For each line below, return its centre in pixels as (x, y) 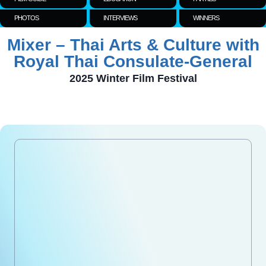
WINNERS (206, 18)
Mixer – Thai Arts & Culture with (133, 45)
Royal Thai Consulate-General (133, 61)
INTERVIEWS (121, 18)
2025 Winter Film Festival (133, 78)
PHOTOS (26, 18)
